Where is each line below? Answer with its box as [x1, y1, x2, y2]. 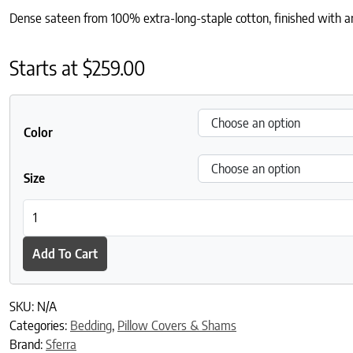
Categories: [9, 318, 70, 334]
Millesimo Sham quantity [22, 199, 149, 216]
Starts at [9, 54, 83, 80]
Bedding [70, 318, 112, 334]
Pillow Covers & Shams [117, 318, 236, 334]
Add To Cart [32, 245, 98, 262]
